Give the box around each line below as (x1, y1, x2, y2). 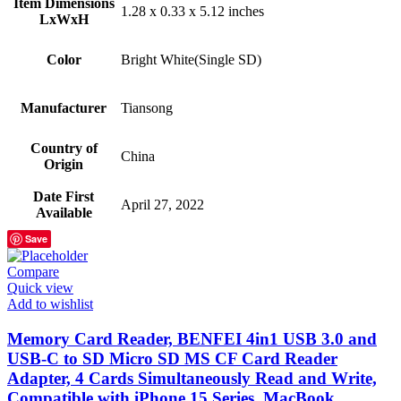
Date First (33, 189, 94, 205)
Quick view (7, 280, 73, 296)
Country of (30, 141, 98, 157)
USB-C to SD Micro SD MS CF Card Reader (7, 348, 337, 368)
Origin (44, 157, 83, 173)
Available (35, 205, 92, 221)
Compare (7, 264, 59, 280)
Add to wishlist (7, 296, 93, 312)
